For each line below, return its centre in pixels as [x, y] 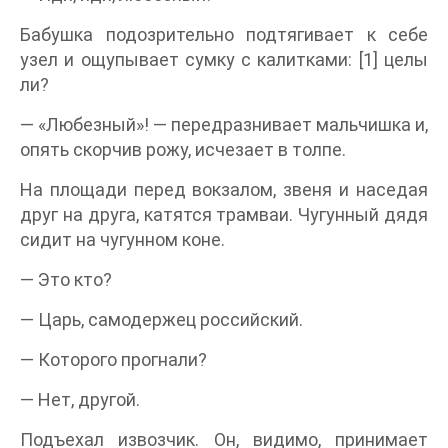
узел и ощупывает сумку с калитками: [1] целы [224, 60]
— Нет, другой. [80, 400]
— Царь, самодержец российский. [161, 320]
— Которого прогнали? [113, 360]
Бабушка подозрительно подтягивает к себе [224, 35]
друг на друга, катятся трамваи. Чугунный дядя [224, 215]
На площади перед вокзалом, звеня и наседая [224, 190]
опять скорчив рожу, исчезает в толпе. [183, 150]
